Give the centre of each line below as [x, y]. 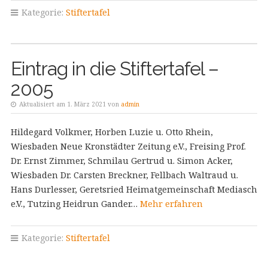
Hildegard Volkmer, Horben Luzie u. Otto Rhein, [112, 132]
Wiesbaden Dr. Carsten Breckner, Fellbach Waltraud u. [124, 175]
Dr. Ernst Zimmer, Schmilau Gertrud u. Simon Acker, [121, 161]
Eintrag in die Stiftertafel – [114, 68]
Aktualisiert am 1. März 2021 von [69, 104]
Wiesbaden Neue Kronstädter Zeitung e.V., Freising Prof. [128, 146]
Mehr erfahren [171, 204]
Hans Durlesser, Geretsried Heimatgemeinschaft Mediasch [134, 189]
